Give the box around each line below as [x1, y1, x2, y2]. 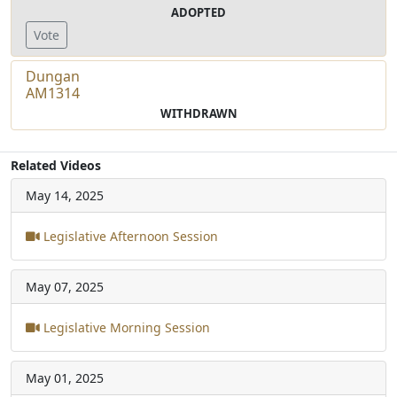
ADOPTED [171, 4, 226, 20]
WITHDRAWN [160, 105, 237, 121]
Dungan [26, 66, 80, 86]
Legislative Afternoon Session [40, 227, 218, 245]
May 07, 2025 [26, 277, 104, 295]
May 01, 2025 [26, 369, 104, 386]
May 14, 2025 [26, 186, 104, 204]
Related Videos [11, 156, 101, 174]
